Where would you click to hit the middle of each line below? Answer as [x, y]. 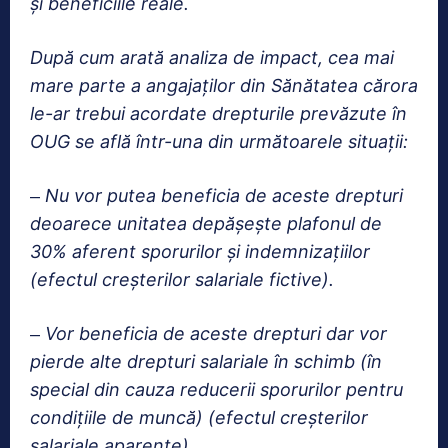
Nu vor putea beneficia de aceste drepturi [224, 196]
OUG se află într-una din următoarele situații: [219, 142]
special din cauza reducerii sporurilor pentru [216, 390]
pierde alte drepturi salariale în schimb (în [206, 362]
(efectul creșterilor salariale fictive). [182, 280]
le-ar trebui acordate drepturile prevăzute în [218, 114]
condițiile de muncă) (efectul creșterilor [199, 418]
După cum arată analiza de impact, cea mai [212, 58]
